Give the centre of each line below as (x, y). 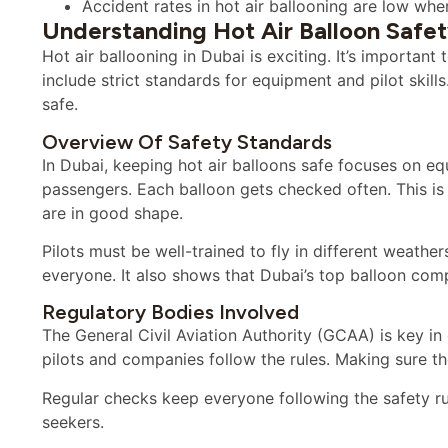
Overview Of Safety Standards (187, 141)
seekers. (73, 421)
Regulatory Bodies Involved (170, 312)
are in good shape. (112, 212)
